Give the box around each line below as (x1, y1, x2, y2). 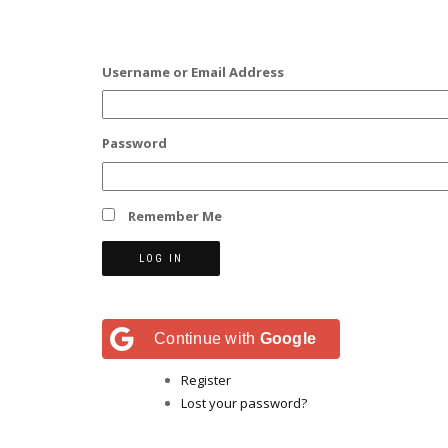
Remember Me (128, 206, 222, 225)
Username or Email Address (102, 62, 284, 81)
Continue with (154, 329, 260, 347)
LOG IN (139, 251, 183, 265)
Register (181, 370, 231, 389)
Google (259, 329, 316, 347)
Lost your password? (181, 393, 307, 412)
